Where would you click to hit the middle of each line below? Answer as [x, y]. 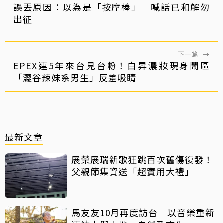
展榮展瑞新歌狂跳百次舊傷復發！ [142, 159]
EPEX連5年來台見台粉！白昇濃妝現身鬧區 [111, 65]
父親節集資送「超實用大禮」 [133, 171]
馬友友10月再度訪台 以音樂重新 [143, 212]
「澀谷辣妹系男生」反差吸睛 [75, 77]
